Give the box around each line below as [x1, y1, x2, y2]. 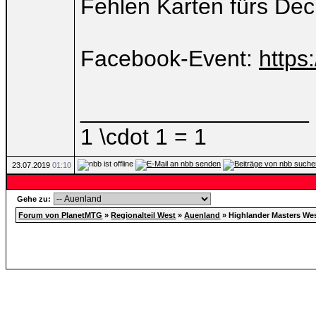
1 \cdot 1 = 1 [80, 124, 207, 150]
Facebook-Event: [80, 46, 259, 71]
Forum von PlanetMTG [18, 211, 103, 219]
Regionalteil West [111, 211, 176, 219]
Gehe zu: [17, 195, 54, 203]
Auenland [184, 211, 221, 219]
